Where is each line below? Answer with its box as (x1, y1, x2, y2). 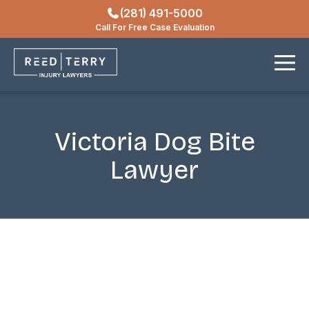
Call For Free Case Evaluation (94, 22, 215, 32)
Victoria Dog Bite (54, 126, 255, 157)
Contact (134, 55, 175, 70)
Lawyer (110, 154, 199, 186)
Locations (129, 18, 180, 32)
